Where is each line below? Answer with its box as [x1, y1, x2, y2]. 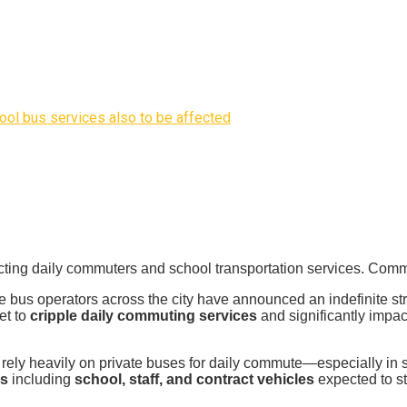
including [8, 372, 74, 388]
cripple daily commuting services [30, 308, 257, 324]
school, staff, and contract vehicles [74, 372, 314, 388]
